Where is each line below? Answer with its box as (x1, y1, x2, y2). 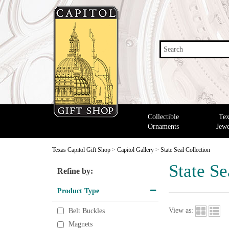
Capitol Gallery (117, 146, 154, 153)
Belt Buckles (68, 207, 105, 215)
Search (164, 45, 183, 53)
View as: (169, 207, 193, 215)
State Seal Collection (161, 146, 210, 153)
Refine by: (57, 167, 93, 175)
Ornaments (147, 122, 179, 130)
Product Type (57, 187, 99, 195)
